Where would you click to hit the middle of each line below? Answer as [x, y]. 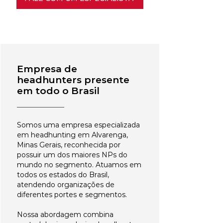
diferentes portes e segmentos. [72, 195]
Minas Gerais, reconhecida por [69, 145]
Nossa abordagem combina [65, 215]
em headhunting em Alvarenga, [72, 135]
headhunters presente [73, 80]
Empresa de [47, 69]
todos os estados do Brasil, [63, 175]
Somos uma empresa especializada [78, 125]
